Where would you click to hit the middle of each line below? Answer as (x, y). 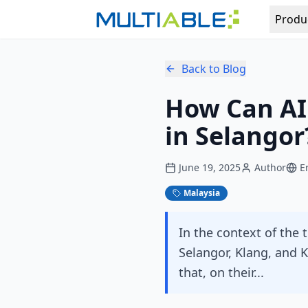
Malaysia (202, 193)
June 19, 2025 (210, 167)
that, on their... (221, 272)
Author (270, 167)
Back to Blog (214, 69)
